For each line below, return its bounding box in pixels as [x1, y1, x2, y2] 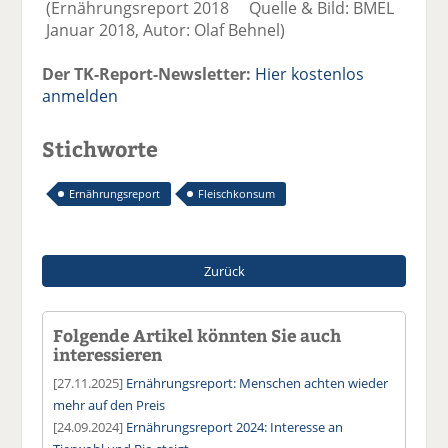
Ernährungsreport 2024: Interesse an [126, 417, 344, 436]
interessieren [53, 342, 163, 365]
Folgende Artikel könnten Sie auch [53, 323, 342, 346]
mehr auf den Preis [53, 395, 166, 414]
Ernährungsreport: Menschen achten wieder [126, 373, 389, 392]
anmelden [42, 84, 119, 107]
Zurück [203, 261, 245, 280]
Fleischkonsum [198, 185, 276, 201]
